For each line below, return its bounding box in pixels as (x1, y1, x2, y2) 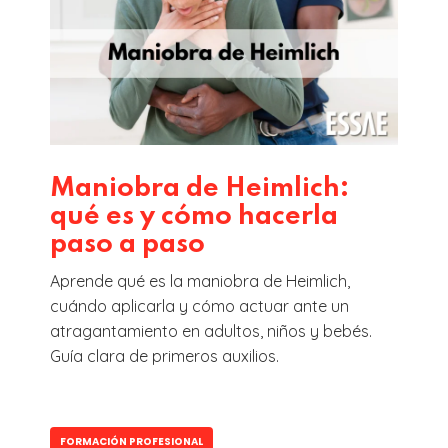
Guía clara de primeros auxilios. (50, 346, 279, 367)
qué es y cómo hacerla (50, 203, 338, 231)
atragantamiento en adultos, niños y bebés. (50, 321, 372, 342)
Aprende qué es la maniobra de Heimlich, (50, 271, 350, 292)
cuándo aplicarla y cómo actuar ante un (50, 296, 349, 317)
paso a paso (50, 231, 205, 259)
